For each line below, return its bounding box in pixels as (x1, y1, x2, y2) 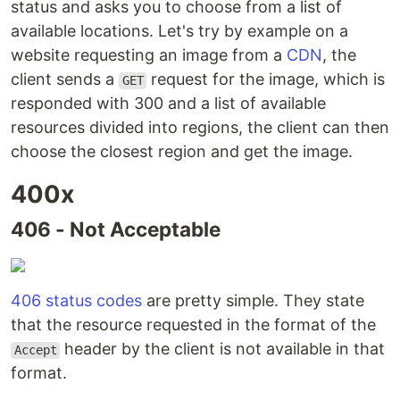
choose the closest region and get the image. (11, 142, 353, 162)
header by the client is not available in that (60, 339, 386, 359)
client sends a (11, 70, 119, 89)
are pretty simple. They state (142, 291, 364, 311)
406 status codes (11, 291, 142, 311)
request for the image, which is (146, 70, 386, 89)
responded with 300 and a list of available (11, 94, 326, 113)
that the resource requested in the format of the (11, 315, 376, 335)
